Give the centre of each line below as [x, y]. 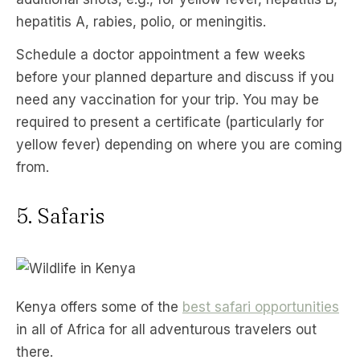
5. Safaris [60, 216]
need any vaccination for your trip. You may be [168, 100]
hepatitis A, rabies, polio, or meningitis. [141, 22]
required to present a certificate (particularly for [170, 122]
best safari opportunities [261, 307]
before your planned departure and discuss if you [175, 77]
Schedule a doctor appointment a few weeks [161, 55]
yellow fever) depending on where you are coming [179, 145]
